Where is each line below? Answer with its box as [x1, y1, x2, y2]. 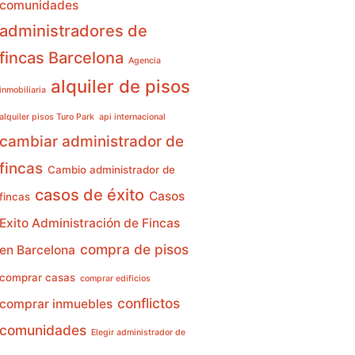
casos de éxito [34, 185, 144, 205]
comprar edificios [79, 273, 151, 284]
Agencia [128, 55, 161, 67]
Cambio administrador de [47, 163, 175, 177]
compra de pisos [79, 241, 189, 258]
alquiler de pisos [50, 75, 190, 97]
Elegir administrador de [90, 327, 185, 338]
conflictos [116, 295, 180, 312]
